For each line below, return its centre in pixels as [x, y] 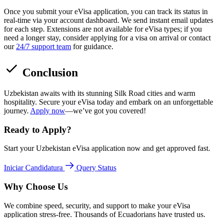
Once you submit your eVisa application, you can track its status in [106, 11]
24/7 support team [44, 46]
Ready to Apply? [38, 129]
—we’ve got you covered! [106, 110]
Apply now [48, 110]
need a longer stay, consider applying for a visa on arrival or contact [107, 38]
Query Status [96, 168]
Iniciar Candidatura [34, 168]
